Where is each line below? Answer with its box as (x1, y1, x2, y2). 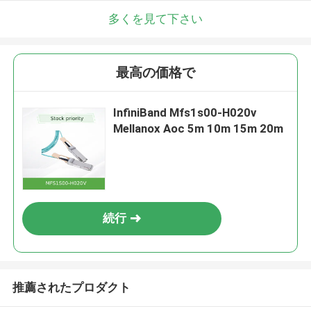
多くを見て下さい (108, 11, 203, 26)
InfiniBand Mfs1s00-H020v (113, 106, 257, 120)
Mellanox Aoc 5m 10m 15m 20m (113, 121, 284, 136)
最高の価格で (116, 65, 195, 81)
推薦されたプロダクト (12, 280, 131, 294)
